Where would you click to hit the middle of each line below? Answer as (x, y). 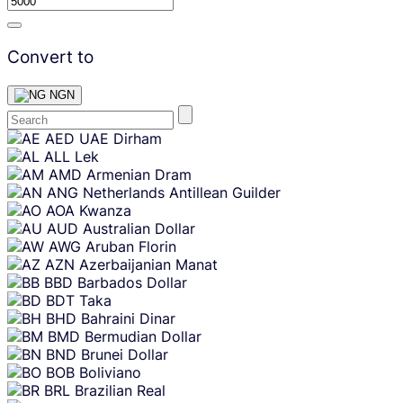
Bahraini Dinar (128, 319)
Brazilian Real (120, 391)
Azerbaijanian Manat (148, 265)
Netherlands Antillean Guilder (182, 193)
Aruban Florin (131, 247)
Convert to (50, 57)
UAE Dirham (121, 139)
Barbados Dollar (132, 283)
